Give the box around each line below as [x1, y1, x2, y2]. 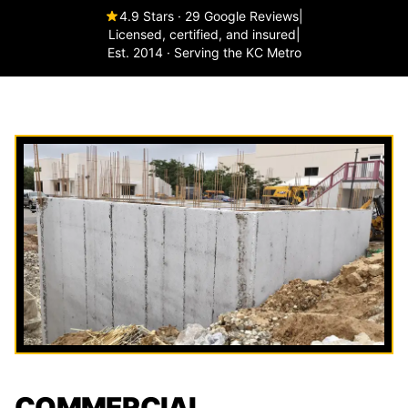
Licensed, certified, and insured [107, 26, 296, 42]
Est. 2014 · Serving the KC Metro [107, 45, 301, 60]
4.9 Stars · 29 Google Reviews [119, 8, 299, 24]
